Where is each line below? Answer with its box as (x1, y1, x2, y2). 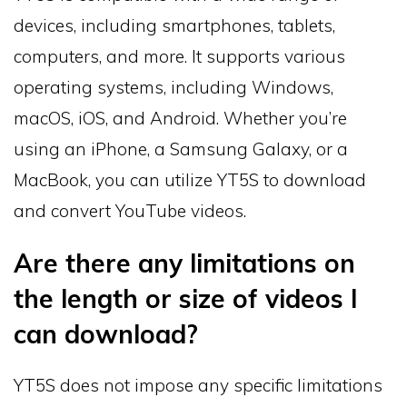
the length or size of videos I (14, 282, 358, 314)
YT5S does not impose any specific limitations (14, 373, 382, 396)
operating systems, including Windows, (14, 75, 333, 98)
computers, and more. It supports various (14, 45, 345, 67)
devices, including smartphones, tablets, (14, 14, 335, 36)
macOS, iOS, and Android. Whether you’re (14, 106, 347, 129)
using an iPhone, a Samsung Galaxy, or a (14, 137, 348, 160)
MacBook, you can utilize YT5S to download (14, 168, 366, 191)
